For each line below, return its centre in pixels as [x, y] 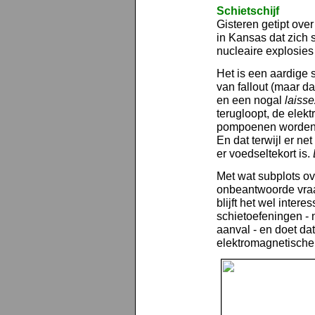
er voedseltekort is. [265, 154]
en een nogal [251, 100]
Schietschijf [248, 11]
